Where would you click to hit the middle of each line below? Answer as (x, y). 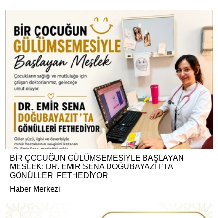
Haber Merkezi (35, 189)
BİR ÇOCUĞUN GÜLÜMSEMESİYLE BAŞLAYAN (97, 158)
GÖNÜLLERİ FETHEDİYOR (59, 176)
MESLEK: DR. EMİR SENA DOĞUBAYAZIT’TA (91, 167)
